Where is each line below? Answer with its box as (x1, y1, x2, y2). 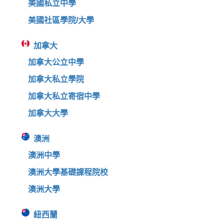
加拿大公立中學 (27, 57, 84, 66)
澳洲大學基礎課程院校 (27, 167, 108, 176)
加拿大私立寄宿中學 (27, 91, 100, 100)
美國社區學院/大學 (27, 15, 94, 24)
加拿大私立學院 (27, 74, 84, 83)
